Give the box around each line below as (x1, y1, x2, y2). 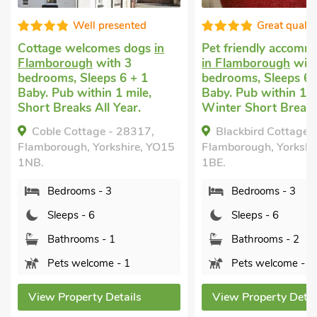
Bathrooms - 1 (234, 232, 303, 246)
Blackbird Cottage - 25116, (35, 124, 177, 139)
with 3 (109, 55, 149, 71)
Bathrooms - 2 (50, 232, 119, 246)
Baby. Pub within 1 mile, (21, 85, 155, 101)
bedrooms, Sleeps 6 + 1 (21, 70, 151, 86)
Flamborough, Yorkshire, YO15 (21, 139, 178, 155)
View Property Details (31, 289, 145, 305)
